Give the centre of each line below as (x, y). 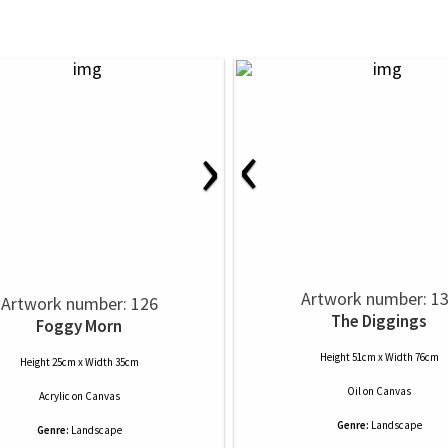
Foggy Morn (79, 326)
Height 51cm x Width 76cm (379, 357)
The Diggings (379, 321)
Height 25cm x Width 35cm (79, 362)
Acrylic (54, 396)
